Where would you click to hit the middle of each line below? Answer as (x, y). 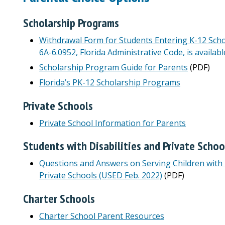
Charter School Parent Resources (102, 216)
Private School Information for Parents (113, 123)
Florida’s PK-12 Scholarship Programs (110, 82)
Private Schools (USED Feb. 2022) (101, 176)
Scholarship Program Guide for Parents (114, 67)
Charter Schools (59, 199)
